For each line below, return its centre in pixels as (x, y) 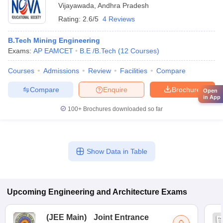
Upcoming (27, 192)
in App (212, 97)
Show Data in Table (117, 151)
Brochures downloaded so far (122, 109)
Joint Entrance (121, 217)
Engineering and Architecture (104, 192)
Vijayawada (76, 5)
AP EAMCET (53, 51)
